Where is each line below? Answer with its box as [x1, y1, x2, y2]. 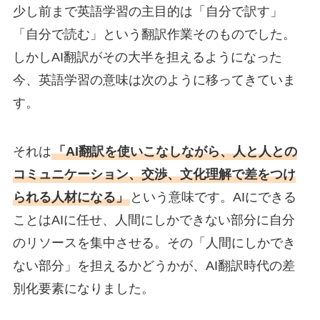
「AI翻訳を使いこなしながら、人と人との [52, 144, 297, 159]
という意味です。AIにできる [129, 189, 296, 204]
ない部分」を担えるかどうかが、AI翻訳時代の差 [12, 258, 295, 273]
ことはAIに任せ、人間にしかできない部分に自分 [12, 212, 295, 227]
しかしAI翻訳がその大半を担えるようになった [12, 49, 282, 64]
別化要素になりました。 [12, 281, 154, 296]
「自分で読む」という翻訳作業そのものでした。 [12, 26, 296, 41]
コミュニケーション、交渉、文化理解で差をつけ [12, 166, 296, 181]
